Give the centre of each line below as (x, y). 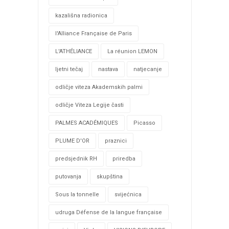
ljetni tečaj (69, 70)
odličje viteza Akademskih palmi (99, 87)
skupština (109, 177)
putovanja (68, 177)
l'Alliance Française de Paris (93, 34)
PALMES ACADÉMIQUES (86, 123)
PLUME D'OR (72, 141)
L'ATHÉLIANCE (73, 52)
